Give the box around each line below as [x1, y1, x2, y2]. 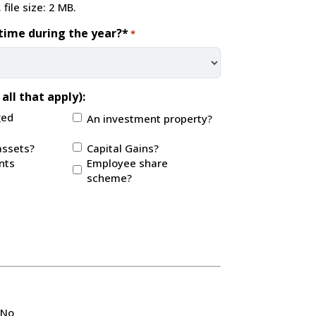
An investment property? [87, 111, 213, 126]
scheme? [87, 170, 133, 185]
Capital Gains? [87, 140, 159, 155]
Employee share [87, 155, 169, 170]
